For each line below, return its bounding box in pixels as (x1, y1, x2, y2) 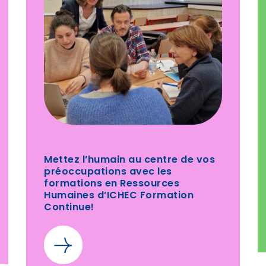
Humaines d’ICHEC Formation (44, 191, 194, 201)
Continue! (44, 203, 94, 213)
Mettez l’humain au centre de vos (44, 156, 215, 165)
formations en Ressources (44, 179, 179, 189)
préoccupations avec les (44, 167, 172, 177)
